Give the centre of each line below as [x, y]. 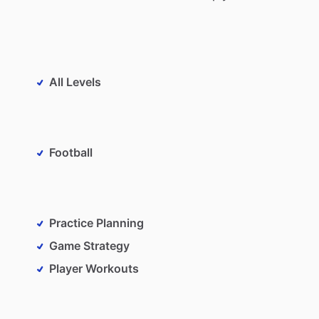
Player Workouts [94, 268]
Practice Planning [96, 223]
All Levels [75, 82]
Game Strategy [89, 245]
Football [71, 152]
